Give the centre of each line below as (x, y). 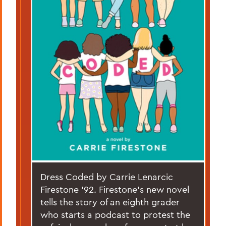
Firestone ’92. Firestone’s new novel (115, 189)
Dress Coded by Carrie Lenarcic (107, 177)
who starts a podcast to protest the (115, 214)
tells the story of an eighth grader (110, 202)
